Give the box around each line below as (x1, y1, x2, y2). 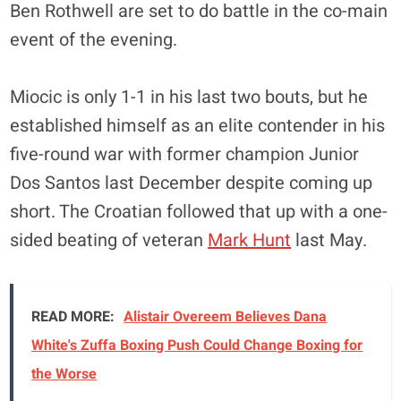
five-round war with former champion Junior (10, 141, 360, 167)
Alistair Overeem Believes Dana (124, 305, 328, 328)
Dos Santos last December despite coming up (10, 169, 373, 196)
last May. (291, 226, 368, 253)
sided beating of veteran (10, 226, 209, 253)
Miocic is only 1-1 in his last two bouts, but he (10, 83, 369, 110)
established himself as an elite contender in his (10, 112, 386, 139)
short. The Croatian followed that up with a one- (10, 198, 388, 225)
